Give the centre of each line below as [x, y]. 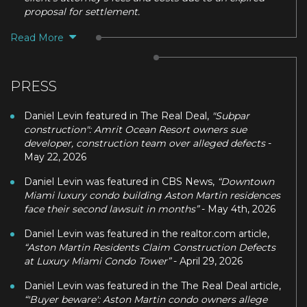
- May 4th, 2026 [238, 209]
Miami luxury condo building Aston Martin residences [152, 195]
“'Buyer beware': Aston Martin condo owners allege [146, 299]
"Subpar [231, 115]
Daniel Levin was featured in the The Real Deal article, [152, 285]
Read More [37, 37]
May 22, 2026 [55, 157]
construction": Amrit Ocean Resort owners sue [135, 129]
